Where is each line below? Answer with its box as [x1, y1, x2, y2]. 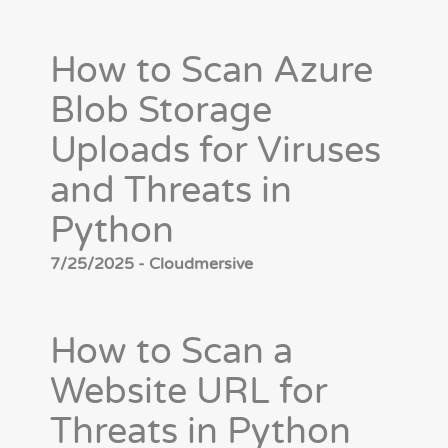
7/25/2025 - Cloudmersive [50, 254, 253, 275]
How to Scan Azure [50, 49, 373, 93]
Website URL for [50, 370, 328, 414]
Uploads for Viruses [50, 129, 381, 173]
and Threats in [50, 169, 292, 213]
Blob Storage [50, 89, 272, 133]
